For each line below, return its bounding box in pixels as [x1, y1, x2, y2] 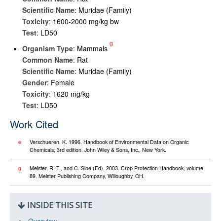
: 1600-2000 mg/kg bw [49, 16, 119, 26]
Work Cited [10, 117, 58, 131]
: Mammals [73, 43, 110, 53]
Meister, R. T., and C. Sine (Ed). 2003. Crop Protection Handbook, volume [30, 164, 203, 172]
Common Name [22, 55, 73, 65]
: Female [47, 77, 74, 87]
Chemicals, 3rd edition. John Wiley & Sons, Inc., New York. [30, 146, 166, 153]
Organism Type [22, 43, 73, 53]
